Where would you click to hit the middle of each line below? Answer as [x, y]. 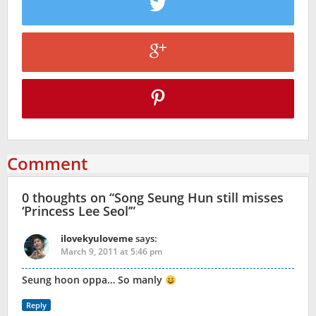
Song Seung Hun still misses [199, 198]
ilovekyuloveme [97, 239]
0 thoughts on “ [68, 198]
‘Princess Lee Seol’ [76, 211]
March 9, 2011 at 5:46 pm [111, 252]
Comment [47, 164]
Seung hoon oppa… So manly [93, 280]
